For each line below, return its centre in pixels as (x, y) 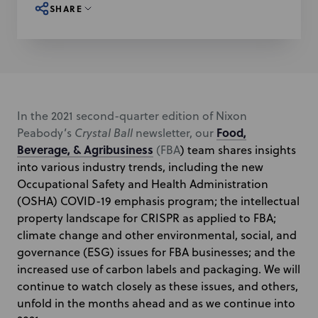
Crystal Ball (104, 133)
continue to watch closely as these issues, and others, (158, 286)
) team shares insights (238, 150)
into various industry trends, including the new (140, 167)
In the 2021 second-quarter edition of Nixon (132, 116)
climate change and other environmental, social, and (157, 235)
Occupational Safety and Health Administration (143, 184)
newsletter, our (175, 133)
